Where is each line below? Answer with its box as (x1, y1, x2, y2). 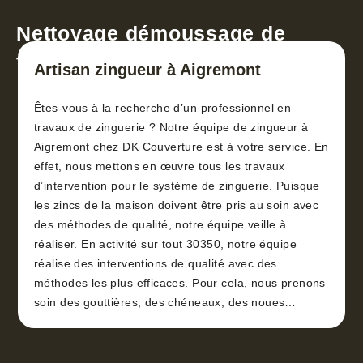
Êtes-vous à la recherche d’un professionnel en (34, 101, 292, 115)
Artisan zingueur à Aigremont (34, 61, 261, 79)
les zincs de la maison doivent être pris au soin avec (34, 199, 319, 212)
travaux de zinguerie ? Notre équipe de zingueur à (34, 121, 309, 135)
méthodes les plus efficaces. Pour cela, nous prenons (34, 276, 326, 290)
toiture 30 (16, 50, 113, 74)
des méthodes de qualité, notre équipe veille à (34, 218, 287, 232)
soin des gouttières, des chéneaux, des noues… (34, 296, 297, 310)
